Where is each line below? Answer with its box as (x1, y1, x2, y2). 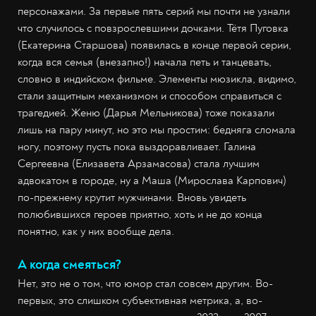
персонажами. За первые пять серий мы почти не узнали (18, 4, 290, 18)
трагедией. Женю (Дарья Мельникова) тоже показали (18, 105, 274, 120)
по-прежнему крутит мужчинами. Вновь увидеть (18, 190, 246, 205)
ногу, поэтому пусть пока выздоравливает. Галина (18, 139, 256, 154)
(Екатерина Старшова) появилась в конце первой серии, (18, 37, 291, 52)
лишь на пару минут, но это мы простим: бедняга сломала (18, 122, 296, 137)
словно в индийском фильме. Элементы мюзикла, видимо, (18, 71, 296, 86)
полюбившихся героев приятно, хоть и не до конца (18, 207, 262, 221)
